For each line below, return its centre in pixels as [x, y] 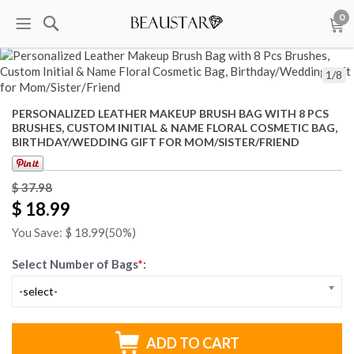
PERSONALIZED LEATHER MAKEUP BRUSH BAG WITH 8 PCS [170, 113]
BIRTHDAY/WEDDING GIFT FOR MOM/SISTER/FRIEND [156, 142]
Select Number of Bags [75, 264]
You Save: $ [43, 233]
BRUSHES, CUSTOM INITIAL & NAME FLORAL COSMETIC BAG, [175, 128]
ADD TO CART [192, 343]
